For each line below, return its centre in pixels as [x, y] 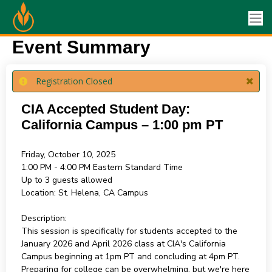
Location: [38, 193]
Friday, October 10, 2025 [68, 155]
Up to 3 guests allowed [66, 180]
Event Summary [81, 47]
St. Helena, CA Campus [103, 193]
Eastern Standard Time [138, 167]
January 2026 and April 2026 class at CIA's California [123, 244]
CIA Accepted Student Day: [105, 109]
